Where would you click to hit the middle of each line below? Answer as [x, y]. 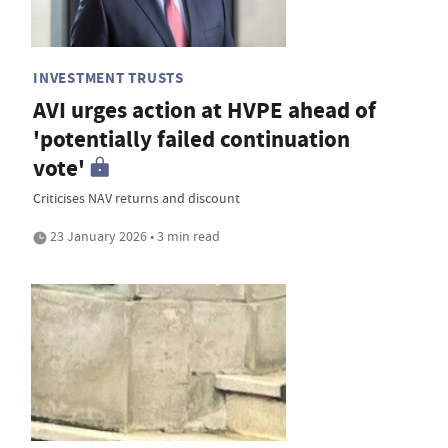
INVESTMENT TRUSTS [108, 77]
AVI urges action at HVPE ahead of [204, 110]
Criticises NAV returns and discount [136, 197]
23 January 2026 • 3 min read [133, 235]
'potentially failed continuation [191, 139]
